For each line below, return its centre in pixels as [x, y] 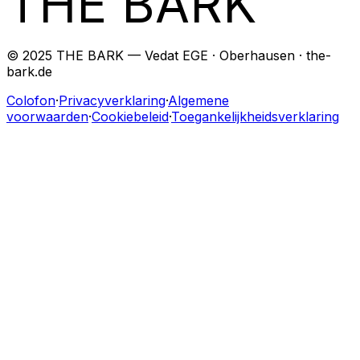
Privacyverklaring [112, 101]
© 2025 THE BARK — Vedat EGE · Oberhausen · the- [169, 56]
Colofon [31, 101]
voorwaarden [47, 117]
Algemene [198, 101]
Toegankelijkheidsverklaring [255, 117]
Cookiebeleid [130, 117]
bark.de [29, 72]
